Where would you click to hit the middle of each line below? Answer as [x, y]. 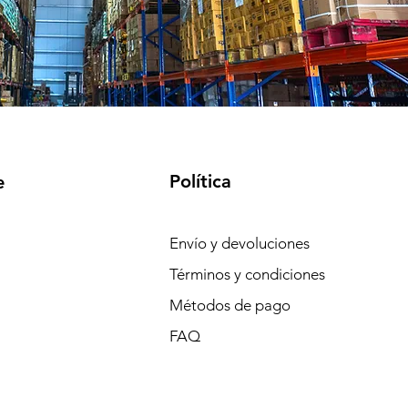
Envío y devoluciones [241, 243]
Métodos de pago [231, 305]
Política [200, 181]
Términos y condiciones [247, 274]
